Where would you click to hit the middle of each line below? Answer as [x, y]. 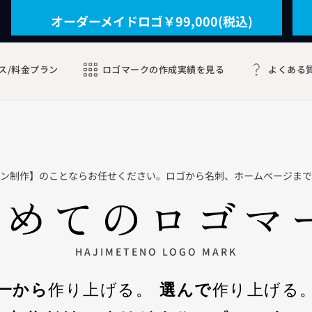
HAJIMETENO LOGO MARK [156, 251]
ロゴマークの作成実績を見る [163, 70]
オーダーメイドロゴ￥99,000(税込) [151, 21]
